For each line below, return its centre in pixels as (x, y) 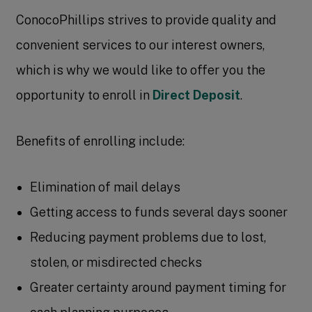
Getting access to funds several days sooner (159, 212)
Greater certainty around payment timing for (158, 287)
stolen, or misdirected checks (116, 262)
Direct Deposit (197, 95)
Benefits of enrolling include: (101, 141)
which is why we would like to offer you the (141, 70)
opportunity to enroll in (85, 95)
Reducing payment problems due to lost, (148, 237)
